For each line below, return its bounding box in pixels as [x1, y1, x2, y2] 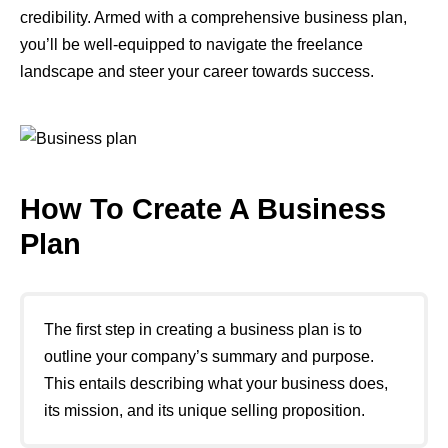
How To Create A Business [20, 193, 386, 226]
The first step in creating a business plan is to [44, 321, 362, 339]
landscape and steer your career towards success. [20, 63, 374, 81]
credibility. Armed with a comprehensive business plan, [20, 9, 407, 27]
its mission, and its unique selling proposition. [44, 402, 365, 420]
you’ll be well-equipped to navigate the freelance [20, 36, 363, 54]
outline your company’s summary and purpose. [44, 348, 374, 366]
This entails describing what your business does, [44, 375, 388, 393]
